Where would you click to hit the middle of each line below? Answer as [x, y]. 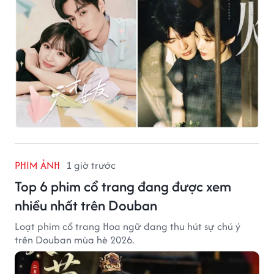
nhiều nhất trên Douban [86, 206]
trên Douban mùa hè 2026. [74, 240]
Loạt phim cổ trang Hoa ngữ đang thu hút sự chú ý [128, 227]
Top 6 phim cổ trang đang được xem [123, 187]
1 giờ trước [91, 165]
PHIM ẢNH [37, 165]
